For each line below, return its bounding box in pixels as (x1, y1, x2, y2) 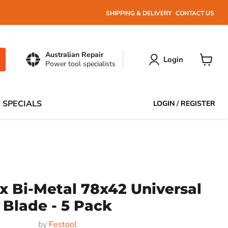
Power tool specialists (45, 59, 116, 69)
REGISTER (181, 99, 215, 108)
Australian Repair (45, 50, 103, 60)
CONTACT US (176, 9, 215, 17)
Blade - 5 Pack (3, 197, 112, 214)
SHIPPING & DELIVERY (106, 9, 172, 17)
